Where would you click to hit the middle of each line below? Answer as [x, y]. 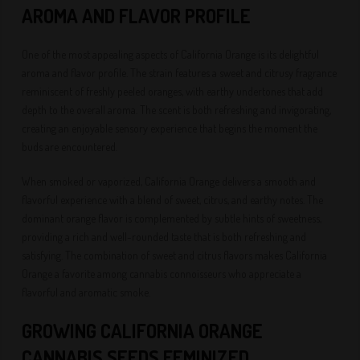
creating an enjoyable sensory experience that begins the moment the [170, 128]
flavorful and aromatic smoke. [86, 292]
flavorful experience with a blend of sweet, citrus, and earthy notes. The [173, 200]
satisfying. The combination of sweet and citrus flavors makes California [175, 255]
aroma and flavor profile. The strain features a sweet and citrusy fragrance [180, 73]
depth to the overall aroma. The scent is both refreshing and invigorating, [177, 110]
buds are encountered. [70, 147]
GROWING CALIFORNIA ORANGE [143, 331]
